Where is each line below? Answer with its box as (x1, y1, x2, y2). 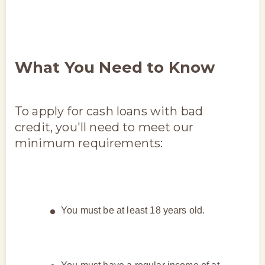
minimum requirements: (15, 135, 163, 150)
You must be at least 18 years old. (61, 205, 205, 215)
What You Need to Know (15, 57, 215, 77)
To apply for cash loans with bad (15, 104, 203, 118)
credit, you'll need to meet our (15, 119, 193, 134)
